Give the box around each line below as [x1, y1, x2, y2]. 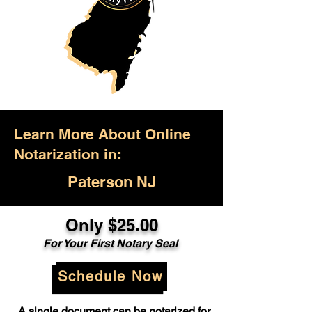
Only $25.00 [65, 215, 158, 235]
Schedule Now [57, 268, 163, 285]
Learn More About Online [14, 125, 191, 143]
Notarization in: [14, 146, 122, 163]
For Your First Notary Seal [42, 237, 180, 250]
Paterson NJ [67, 173, 156, 191]
